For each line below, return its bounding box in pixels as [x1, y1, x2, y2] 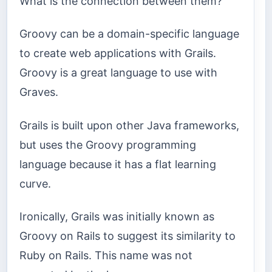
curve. [19, 177, 51, 190]
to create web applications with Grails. [19, 47, 216, 60]
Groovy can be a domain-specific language [19, 27, 239, 41]
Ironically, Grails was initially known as [19, 210, 214, 223]
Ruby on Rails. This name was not [19, 249, 192, 262]
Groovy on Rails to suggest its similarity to [19, 229, 236, 243]
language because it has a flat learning [19, 157, 216, 171]
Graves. [19, 86, 58, 99]
